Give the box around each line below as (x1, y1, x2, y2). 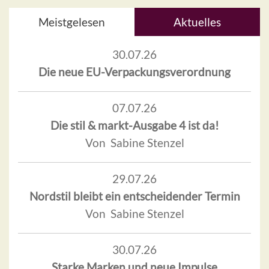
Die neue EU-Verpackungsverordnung (38, 65, 231, 79)
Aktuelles (174, 15, 221, 29)
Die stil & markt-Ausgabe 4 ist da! (50, 118, 219, 133)
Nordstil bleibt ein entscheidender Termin (29, 189, 240, 204)
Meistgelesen (38, 15, 105, 29)
